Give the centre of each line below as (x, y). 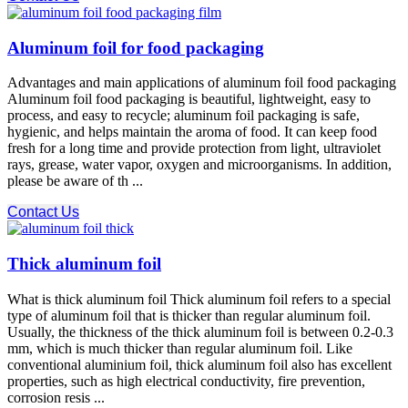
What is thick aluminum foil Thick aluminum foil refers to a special (199, 299)
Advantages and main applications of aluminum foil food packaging (202, 83)
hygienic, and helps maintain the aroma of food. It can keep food (192, 132)
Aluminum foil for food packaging (136, 47)
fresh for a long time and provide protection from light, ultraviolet (194, 148)
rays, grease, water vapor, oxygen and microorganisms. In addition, (199, 165)
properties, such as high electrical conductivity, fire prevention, (186, 381)
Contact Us (43, 212)
